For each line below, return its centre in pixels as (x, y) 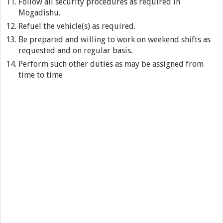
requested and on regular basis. (76, 51)
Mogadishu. (40, 13)
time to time (41, 75)
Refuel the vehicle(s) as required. (77, 26)
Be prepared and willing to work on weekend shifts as (115, 40)
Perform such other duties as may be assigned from (111, 64)
